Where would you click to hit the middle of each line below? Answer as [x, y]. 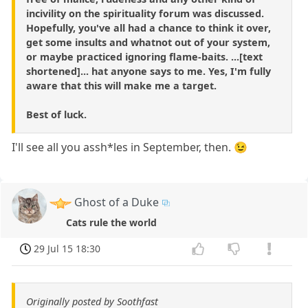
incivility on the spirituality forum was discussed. [145, 14]
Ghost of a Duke [117, 202]
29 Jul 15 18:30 [67, 248]
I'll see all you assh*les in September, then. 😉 [130, 147]
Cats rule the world [112, 223]
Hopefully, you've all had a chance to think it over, [148, 28]
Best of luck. [56, 115]
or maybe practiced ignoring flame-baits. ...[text [144, 57]
